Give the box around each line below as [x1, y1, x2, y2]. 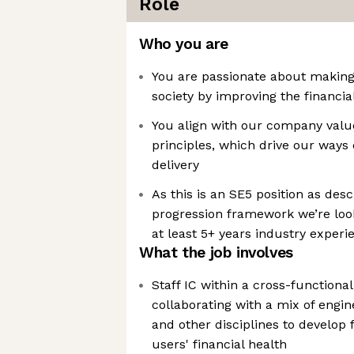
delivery [152, 157, 199, 172]
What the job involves [139, 243, 293, 262]
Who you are [139, 35, 228, 53]
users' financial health [152, 337, 287, 352]
